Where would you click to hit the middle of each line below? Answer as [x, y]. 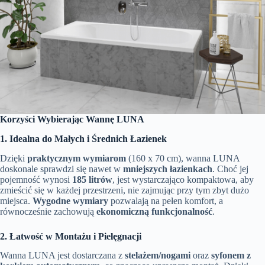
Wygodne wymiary [70, 201]
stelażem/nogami [158, 256]
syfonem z [231, 256]
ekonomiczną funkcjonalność [154, 211]
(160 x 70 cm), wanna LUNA [183, 158]
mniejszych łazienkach [168, 169]
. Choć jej [230, 169]
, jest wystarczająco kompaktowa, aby [183, 179]
